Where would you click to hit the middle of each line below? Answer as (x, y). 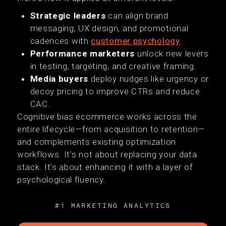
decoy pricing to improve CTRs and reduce (115, 91)
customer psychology (135, 41)
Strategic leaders (68, 16)
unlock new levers (172, 53)
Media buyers (59, 79)
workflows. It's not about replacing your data (107, 154)
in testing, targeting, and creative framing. (113, 66)
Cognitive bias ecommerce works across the (107, 117)
